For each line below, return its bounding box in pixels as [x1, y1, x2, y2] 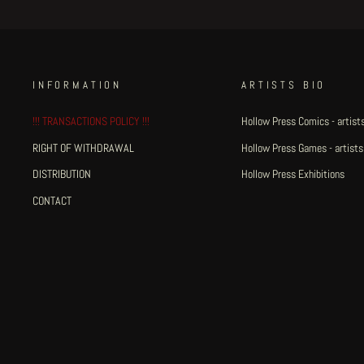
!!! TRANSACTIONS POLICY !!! [32, 113, 149, 128]
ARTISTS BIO [241, 78, 327, 92]
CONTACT [32, 193, 71, 208]
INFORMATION [32, 78, 123, 92]
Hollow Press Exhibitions [241, 167, 345, 182]
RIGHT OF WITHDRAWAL [32, 140, 134, 155]
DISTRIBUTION [32, 167, 91, 182]
